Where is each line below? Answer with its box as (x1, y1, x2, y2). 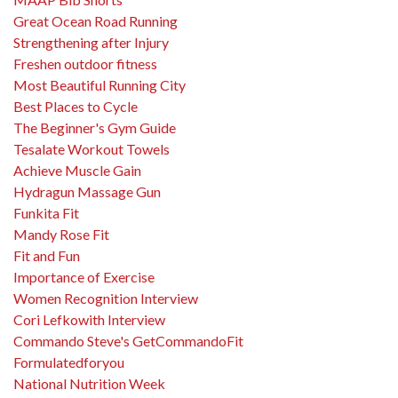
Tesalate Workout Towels (13, 140, 170, 157)
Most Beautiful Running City (13, 76, 186, 93)
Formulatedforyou (13, 354, 124, 370)
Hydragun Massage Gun (13, 183, 161, 200)
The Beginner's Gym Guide (13, 119, 176, 136)
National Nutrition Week (13, 375, 165, 392)
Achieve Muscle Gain (13, 162, 141, 179)
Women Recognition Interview (13, 290, 198, 306)
